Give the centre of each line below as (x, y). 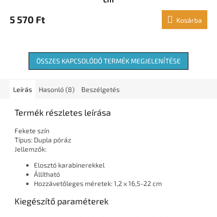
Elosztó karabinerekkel (69, 165)
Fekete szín (32, 131)
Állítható (47, 174)
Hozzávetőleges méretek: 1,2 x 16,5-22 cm (98, 184)
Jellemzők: (31, 149)
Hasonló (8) (57, 90)
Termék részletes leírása (63, 113)
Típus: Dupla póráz (43, 140)
